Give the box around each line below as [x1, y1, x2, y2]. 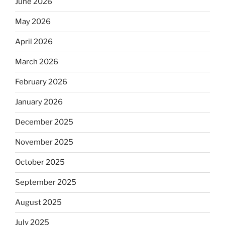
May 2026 [15, 17, 51, 27]
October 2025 [15, 158, 65, 167]
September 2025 [15, 178, 76, 187]
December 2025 [15, 118, 73, 127]
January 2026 [15, 97, 63, 107]
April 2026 [15, 37, 53, 47]
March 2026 [15, 57, 58, 67]
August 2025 [15, 198, 62, 207]
